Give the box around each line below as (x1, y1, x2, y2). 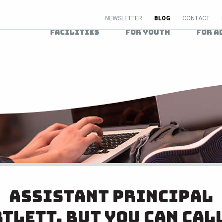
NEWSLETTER (105, 15, 142, 22)
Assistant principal (8, 185, 213, 207)
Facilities (50, 27, 100, 37)
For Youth (125, 27, 170, 37)
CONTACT (182, 15, 210, 22)
